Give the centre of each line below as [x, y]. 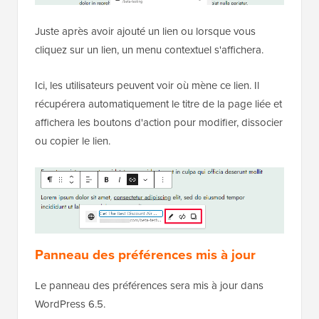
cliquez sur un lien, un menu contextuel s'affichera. [149, 50]
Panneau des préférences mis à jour [145, 255]
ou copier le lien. [73, 141]
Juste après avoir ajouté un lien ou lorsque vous [145, 32]
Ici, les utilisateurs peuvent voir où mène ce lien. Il [147, 86]
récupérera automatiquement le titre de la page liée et [158, 104]
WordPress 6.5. [70, 304]
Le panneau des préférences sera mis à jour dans [149, 286]
